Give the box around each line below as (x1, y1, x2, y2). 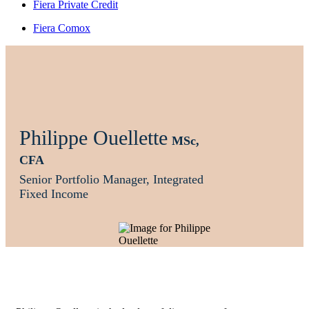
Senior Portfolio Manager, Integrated (19, 172, 203, 186)
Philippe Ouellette (19, 126, 168, 149)
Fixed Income (19, 187, 88, 201)
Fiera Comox (33, 22, 90, 34)
